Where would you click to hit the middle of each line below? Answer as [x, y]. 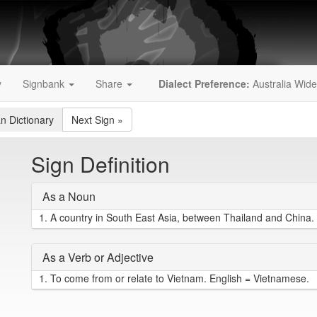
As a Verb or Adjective [98, 257]
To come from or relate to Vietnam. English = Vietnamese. [178, 278]
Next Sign [93, 120]
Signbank [45, 83]
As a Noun [69, 196]
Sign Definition [100, 164]
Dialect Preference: [204, 83]
